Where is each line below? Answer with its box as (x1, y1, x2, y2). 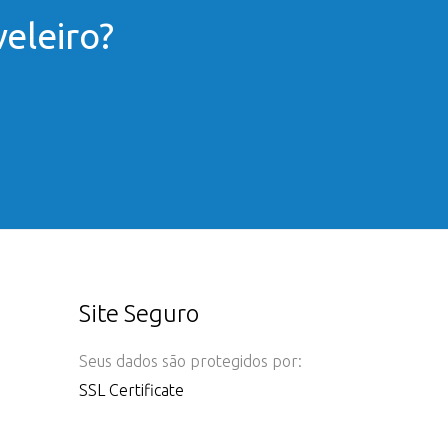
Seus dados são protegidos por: (78, 352, 302, 370)
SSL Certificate (78, 381, 184, 399)
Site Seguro (78, 300, 199, 327)
